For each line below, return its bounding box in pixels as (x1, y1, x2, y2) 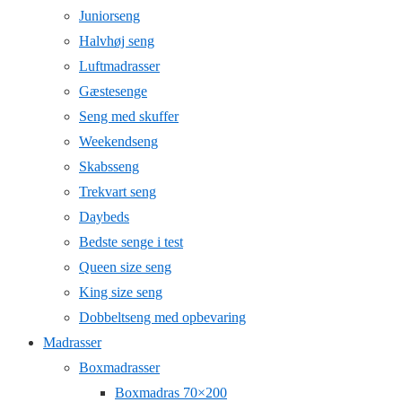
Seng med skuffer (79, 109, 179, 124)
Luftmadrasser (79, 58, 160, 74)
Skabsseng (79, 159, 139, 174)
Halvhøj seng (79, 33, 154, 48)
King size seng (79, 284, 162, 300)
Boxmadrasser (79, 360, 160, 375)
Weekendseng (79, 134, 158, 149)
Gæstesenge (79, 83, 147, 99)
